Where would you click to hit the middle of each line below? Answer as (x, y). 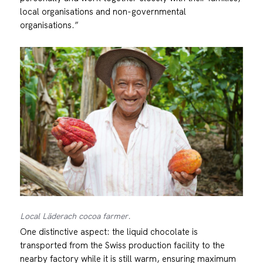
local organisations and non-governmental (103, 12)
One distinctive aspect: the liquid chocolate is (109, 232)
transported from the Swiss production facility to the (122, 245)
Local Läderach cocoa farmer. (75, 216)
